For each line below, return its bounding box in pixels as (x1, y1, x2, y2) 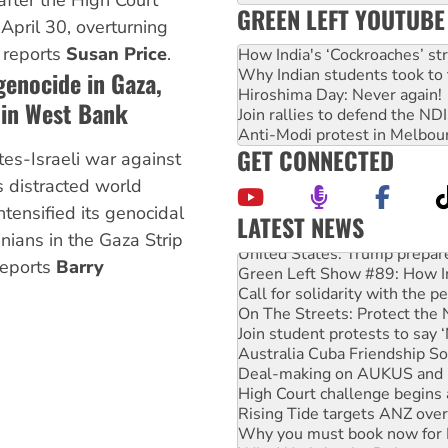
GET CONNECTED (237, 142, 394, 179)
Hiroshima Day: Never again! (238, 84, 442, 107)
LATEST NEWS (237, 209, 364, 246)
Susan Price (65, 42, 167, 67)
